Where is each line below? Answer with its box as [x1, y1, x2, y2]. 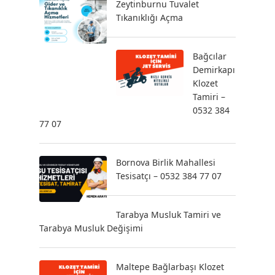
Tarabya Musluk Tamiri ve [116, 209, 221, 220]
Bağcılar [193, 50, 227, 62]
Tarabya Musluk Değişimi [39, 222, 143, 234]
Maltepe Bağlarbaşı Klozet [116, 261, 224, 273]
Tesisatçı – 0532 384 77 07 [116, 170, 222, 182]
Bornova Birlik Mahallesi [116, 157, 215, 168]
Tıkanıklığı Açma [116, 12, 183, 23]
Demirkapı [193, 64, 235, 76]
